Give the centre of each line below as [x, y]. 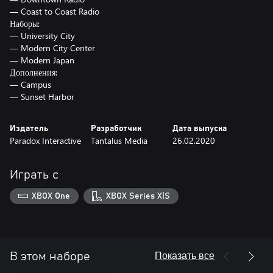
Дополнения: [34, 72]
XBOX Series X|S [138, 196]
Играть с [34, 175]
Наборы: [25, 23]
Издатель [29, 129]
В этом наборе [50, 256]
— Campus [30, 84]
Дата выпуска [199, 129]
